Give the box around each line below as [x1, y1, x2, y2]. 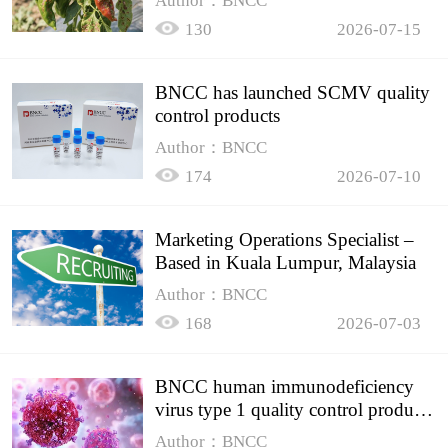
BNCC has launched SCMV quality [155, 81, 431, 103]
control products [155, 104, 281, 126]
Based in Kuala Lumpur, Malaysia [155, 251, 417, 273]
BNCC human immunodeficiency [155, 376, 415, 398]
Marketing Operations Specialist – [155, 228, 415, 250]
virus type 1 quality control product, [155, 399, 433, 421]
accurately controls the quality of [155, 422, 405, 444]
